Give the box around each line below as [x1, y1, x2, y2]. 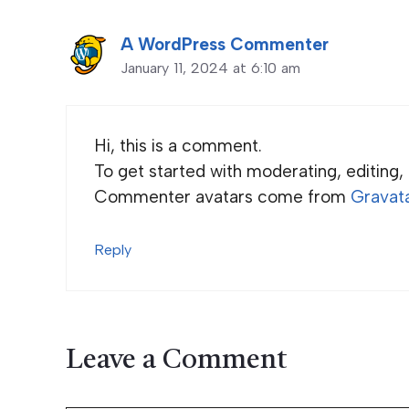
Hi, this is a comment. [94, 135, 262, 157]
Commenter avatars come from [94, 186, 351, 208]
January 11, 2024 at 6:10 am [121, 58, 300, 77]
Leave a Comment [66, 347, 287, 375]
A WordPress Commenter [121, 33, 329, 55]
